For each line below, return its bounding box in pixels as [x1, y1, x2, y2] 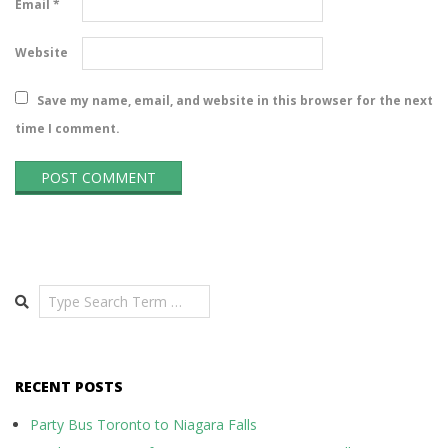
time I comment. [15, 119, 120, 137]
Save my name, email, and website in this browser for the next [37, 91, 433, 109]
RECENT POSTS [15, 376, 123, 396]
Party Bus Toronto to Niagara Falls [30, 414, 257, 434]
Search [14, 283, 63, 303]
